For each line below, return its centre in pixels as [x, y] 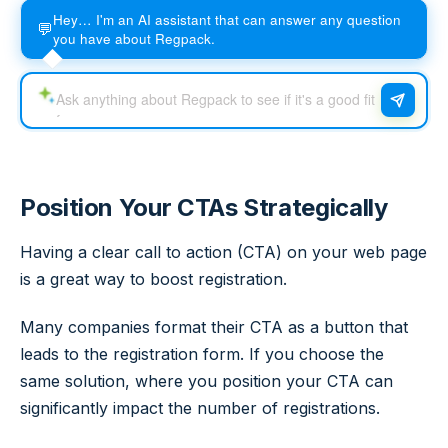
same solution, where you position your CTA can [206, 381]
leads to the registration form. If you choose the [202, 354]
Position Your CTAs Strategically [204, 207]
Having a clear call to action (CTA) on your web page [223, 252]
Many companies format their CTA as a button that [214, 327]
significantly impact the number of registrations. [200, 408]
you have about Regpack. [134, 38]
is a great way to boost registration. [153, 279]
